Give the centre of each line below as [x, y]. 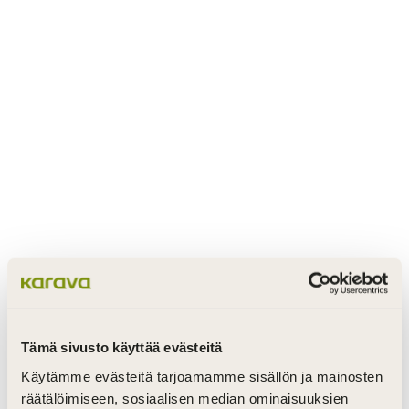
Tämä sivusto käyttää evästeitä [122, 347]
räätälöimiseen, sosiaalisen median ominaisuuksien [185, 398]
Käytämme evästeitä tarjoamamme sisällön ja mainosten [202, 376]
